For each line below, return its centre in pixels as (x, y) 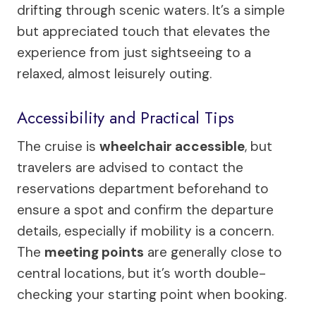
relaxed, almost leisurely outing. (114, 73)
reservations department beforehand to (143, 188)
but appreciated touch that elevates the (144, 31)
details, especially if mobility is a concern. (145, 231)
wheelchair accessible (172, 146)
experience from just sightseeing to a (134, 52)
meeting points (94, 252)
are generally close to (213, 252)
